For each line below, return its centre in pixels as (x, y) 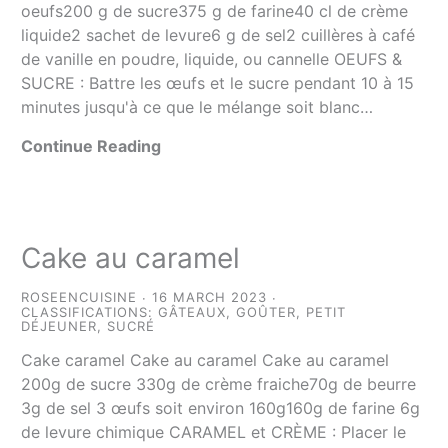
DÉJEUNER (59, 325)
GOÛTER (266, 311)
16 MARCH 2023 (210, 296)
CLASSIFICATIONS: (90, 311)
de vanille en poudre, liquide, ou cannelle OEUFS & (212, 58)
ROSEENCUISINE (79, 296)
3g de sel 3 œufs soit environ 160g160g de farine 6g (221, 407)
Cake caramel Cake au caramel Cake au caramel (205, 359)
